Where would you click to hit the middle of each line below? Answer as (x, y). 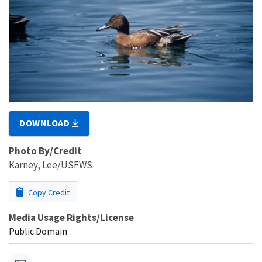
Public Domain (38, 231)
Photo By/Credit (45, 151)
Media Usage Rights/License (71, 217)
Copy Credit (48, 192)
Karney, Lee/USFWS (51, 165)
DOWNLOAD (46, 123)
